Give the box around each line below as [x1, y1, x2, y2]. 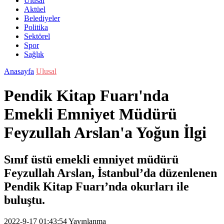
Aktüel [24, 5, 45, 13]
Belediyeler [24, 14, 60, 22]
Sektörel [24, 32, 50, 40]
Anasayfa [4, 67, 34, 75]
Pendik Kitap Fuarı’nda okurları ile [4, 179, 189, 193]
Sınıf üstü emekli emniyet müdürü [4, 152, 178, 166]
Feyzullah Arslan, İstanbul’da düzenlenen [4, 166, 217, 179]
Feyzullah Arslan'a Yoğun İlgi [4, 123, 206, 142]
